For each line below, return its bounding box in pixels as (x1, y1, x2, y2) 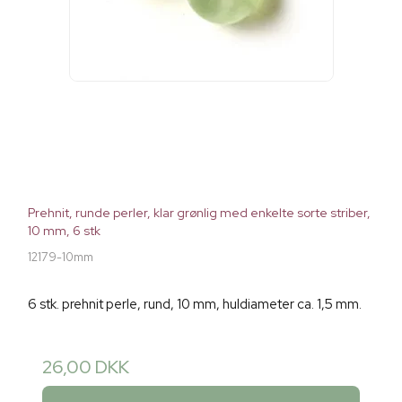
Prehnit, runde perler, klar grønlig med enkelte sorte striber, (28, 204, 371, 221)
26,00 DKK (42, 354, 129, 379)
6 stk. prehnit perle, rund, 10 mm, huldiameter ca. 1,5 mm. (28, 294, 362, 313)
